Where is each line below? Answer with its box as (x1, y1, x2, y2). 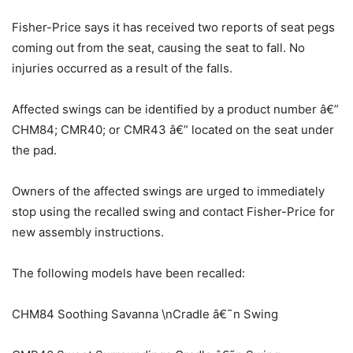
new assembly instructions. (12, 224, 164, 240)
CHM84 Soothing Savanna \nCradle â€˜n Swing (12, 306, 278, 321)
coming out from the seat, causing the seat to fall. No (12, 39, 305, 55)
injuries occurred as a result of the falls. (12, 60, 232, 76)
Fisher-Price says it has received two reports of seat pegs (12, 19, 335, 35)
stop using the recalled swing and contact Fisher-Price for (12, 203, 335, 219)
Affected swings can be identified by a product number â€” (12, 101, 339, 117)
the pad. (12, 142, 57, 158)
